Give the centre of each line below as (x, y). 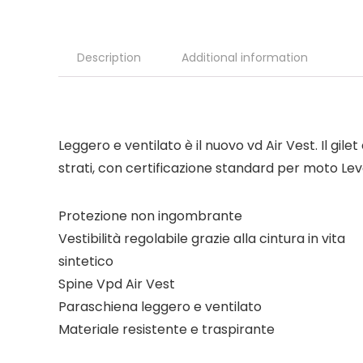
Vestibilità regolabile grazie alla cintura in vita (202, 238)
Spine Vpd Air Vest (117, 284)
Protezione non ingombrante (150, 216)
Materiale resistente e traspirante (167, 329)
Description (109, 57)
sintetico (86, 261)
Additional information (245, 57)
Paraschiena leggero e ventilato (160, 306)
